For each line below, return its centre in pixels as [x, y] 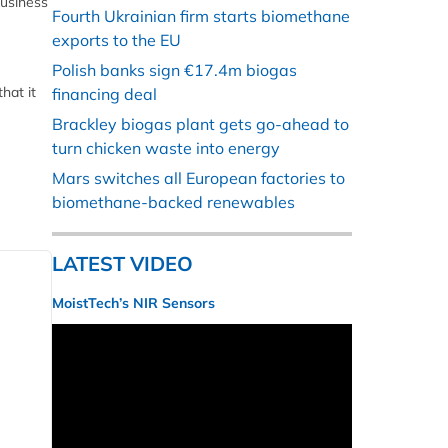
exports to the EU [116, 40]
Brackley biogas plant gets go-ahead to [200, 124]
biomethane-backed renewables [173, 202]
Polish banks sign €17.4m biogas [174, 70]
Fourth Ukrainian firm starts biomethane [201, 16]
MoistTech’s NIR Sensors [133, 303]
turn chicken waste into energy [166, 148]
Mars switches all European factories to [198, 178]
